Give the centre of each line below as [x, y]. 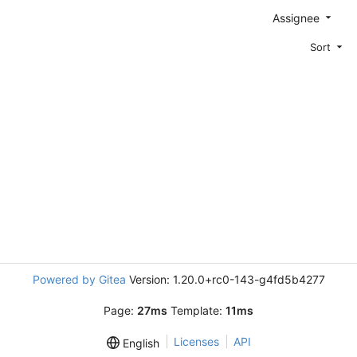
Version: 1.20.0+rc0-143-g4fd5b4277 [225, 279]
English [139, 343]
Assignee [298, 18]
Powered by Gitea [79, 279]
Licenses [196, 341]
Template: [196, 310]
